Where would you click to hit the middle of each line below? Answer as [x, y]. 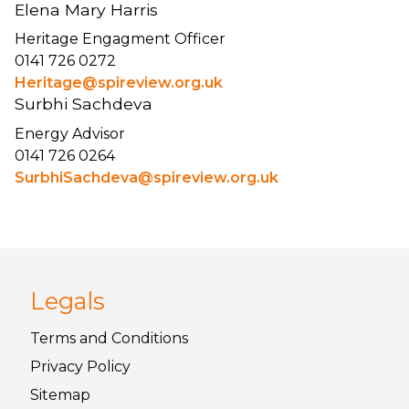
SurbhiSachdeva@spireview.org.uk [147, 177]
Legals [68, 300]
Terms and [71, 339]
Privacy [58, 367]
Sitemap [60, 395]
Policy [109, 367]
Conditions [150, 339]
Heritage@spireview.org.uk [119, 83]
